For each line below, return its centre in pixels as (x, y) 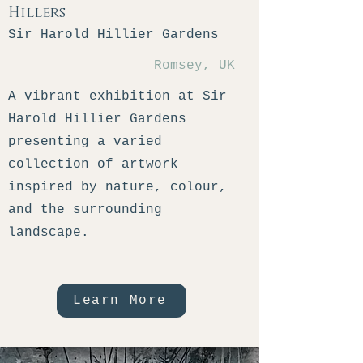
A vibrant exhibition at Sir (117, 96)
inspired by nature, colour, (117, 187)
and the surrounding (85, 210)
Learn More (120, 301)
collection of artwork (93, 164)
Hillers (37, 13)
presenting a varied (85, 142)
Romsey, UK (194, 66)
